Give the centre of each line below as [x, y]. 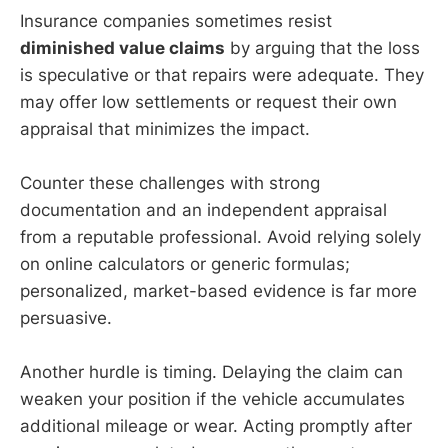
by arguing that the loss [322, 48]
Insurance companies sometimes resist [176, 21]
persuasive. [66, 318]
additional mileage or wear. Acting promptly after [216, 426]
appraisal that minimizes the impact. [165, 129]
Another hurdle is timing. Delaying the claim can [211, 372]
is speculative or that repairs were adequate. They [222, 75]
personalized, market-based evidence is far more [218, 291]
